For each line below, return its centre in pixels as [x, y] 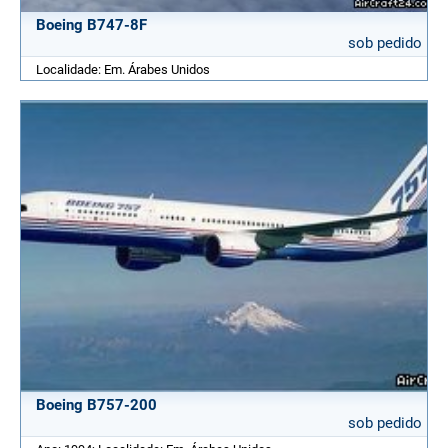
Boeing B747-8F [91, 24]
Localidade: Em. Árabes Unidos [123, 69]
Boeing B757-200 [96, 405]
